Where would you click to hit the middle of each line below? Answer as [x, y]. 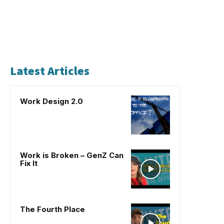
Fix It [29, 163]
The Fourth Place [52, 209]
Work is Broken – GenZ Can [72, 155]
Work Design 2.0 [51, 101]
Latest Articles [50, 70]
